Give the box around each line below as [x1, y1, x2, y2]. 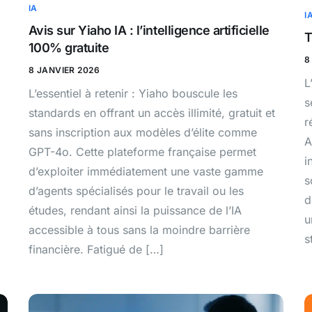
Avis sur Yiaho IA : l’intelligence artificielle [28, 22, 270, 38]
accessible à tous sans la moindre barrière [28, 222, 250, 237]
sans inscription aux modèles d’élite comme [28, 125, 257, 139]
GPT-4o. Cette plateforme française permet [28, 144, 256, 159]
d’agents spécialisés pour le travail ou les [28, 183, 244, 198]
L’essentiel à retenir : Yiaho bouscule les [28, 86, 237, 100]
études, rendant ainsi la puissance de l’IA [28, 203, 242, 217]
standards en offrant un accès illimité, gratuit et [28, 105, 275, 120]
